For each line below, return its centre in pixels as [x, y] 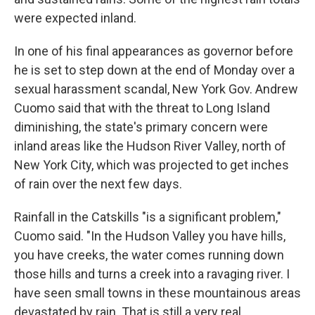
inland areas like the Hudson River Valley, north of [150, 146]
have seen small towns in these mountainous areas [157, 293]
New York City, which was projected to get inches [152, 165]
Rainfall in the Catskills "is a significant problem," [148, 217]
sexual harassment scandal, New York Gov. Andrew [156, 89]
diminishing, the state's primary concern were [141, 127]
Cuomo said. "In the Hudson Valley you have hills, [150, 236]
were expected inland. [75, 18]
